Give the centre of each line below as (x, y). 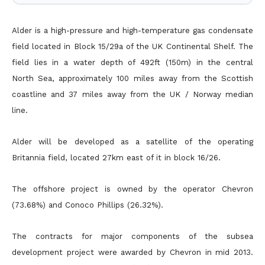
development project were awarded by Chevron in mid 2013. (132, 252)
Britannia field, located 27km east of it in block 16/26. (116, 158)
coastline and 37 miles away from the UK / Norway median (132, 94)
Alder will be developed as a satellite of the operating (132, 142)
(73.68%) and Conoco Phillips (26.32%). (88, 205)
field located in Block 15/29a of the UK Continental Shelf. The (132, 46)
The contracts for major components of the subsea (132, 236)
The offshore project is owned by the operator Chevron (132, 189)
